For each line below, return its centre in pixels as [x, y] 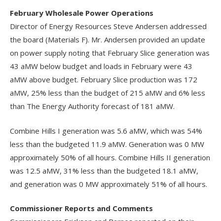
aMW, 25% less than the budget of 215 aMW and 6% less [108, 93]
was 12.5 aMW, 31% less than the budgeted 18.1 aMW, [104, 170]
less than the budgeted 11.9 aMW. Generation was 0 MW [107, 144]
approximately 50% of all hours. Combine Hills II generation [110, 157]
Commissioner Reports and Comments [82, 208]
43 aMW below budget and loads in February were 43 [101, 66]
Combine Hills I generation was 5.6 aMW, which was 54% [106, 130]
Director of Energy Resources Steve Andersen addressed [109, 26]
